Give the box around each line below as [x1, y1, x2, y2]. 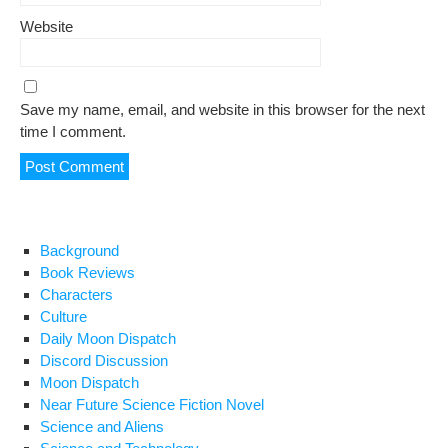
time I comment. [20, 123, 126, 140]
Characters [40, 286, 113, 303]
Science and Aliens [40, 418, 164, 435]
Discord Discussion [40, 352, 168, 369]
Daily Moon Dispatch [40, 330, 176, 347]
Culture [40, 308, 87, 325]
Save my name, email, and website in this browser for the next [20, 101, 425, 118]
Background [40, 242, 119, 259]
